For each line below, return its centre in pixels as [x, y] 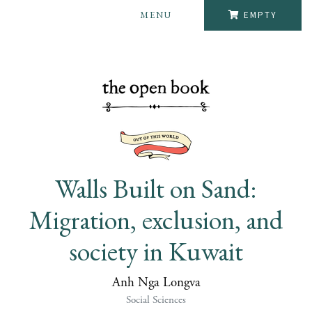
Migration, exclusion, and [156, 219]
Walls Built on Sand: [156, 188]
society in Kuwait [156, 251]
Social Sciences [156, 300]
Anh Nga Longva [156, 283]
